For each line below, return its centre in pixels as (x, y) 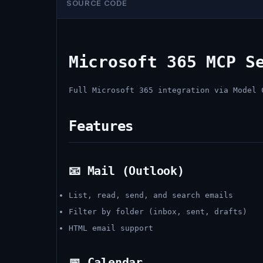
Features (101, 126)
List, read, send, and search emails (151, 195)
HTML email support (111, 228)
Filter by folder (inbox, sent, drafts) (158, 212)
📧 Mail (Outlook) (127, 171)
